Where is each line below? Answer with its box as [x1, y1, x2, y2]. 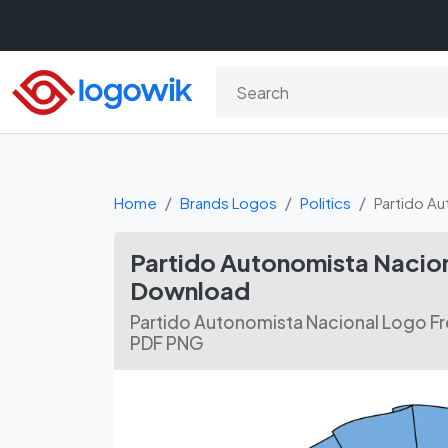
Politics [300, 193, 351, 212]
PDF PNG [130, 332, 204, 354]
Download [130, 275, 250, 305]
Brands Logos [180, 193, 277, 212]
